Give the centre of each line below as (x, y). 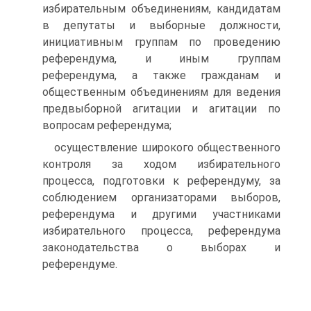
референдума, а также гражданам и (161, 75)
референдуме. (80, 264)
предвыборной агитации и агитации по (161, 109)
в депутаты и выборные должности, (161, 25)
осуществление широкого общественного (167, 148)
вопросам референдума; (107, 125)
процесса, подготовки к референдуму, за (161, 181)
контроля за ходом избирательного (161, 164)
